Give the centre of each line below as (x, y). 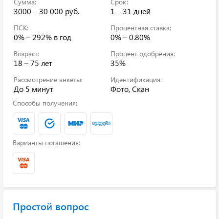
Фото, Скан (130, 89)
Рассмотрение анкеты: (48, 79)
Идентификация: (136, 79)
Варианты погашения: (46, 142)
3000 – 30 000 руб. (46, 11)
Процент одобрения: (143, 54)
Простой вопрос (51, 206)
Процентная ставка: (141, 28)
